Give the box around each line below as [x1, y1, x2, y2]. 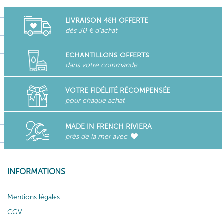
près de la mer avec [65, 132, 129, 141]
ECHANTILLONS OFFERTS [65, 51, 149, 59]
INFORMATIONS [7, 166, 65, 176]
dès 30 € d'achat [65, 26, 117, 35]
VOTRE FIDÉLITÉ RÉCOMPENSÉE [65, 86, 170, 95]
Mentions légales [7, 192, 60, 201]
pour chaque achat [65, 96, 125, 105]
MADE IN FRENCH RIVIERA [65, 122, 152, 131]
